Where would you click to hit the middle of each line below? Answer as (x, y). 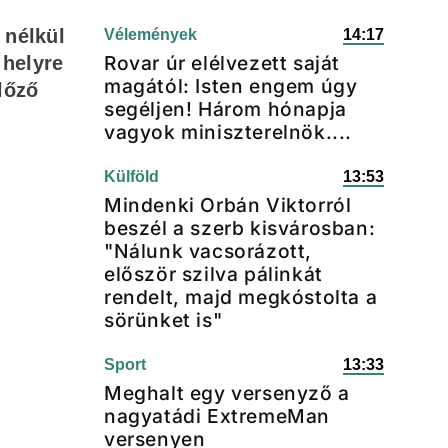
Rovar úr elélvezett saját (222, 63)
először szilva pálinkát (213, 274)
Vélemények (150, 34)
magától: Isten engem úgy (231, 86)
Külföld (131, 176)
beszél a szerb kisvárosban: (240, 228)
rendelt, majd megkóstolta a (241, 297)
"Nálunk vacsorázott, (208, 251)
